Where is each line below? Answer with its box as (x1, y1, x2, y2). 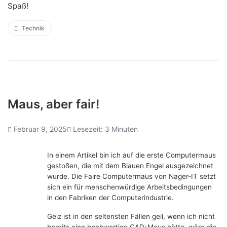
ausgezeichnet (164, 161, 213, 170)
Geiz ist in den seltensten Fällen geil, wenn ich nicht (47, 212, 215, 220)
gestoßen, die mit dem (47, 161, 122, 170)
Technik (22, 24, 45, 32)
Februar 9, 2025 (14, 124, 67, 133)
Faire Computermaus (84, 172, 153, 180)
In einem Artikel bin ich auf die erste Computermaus (47, 150, 216, 159)
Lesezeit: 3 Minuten (73, 124, 138, 133)
